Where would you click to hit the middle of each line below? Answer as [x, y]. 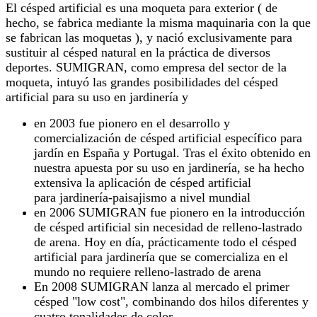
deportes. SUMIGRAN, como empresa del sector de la [146, 67]
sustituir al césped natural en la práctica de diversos [138, 52]
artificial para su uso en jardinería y [97, 97]
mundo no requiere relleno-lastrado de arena [148, 271]
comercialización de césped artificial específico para [168, 138]
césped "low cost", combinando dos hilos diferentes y [171, 301]
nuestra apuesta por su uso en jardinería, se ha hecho [169, 167]
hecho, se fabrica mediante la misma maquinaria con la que [158, 22]
